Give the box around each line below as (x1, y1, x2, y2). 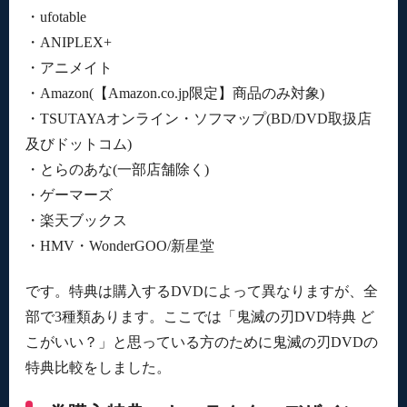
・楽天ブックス (25, 213, 127, 229)
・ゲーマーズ (25, 187, 113, 203)
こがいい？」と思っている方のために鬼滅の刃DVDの (25, 334, 378, 350)
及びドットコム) (25, 136, 132, 153)
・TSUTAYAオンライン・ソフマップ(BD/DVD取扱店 (25, 111, 372, 127)
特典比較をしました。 (25, 360, 171, 375)
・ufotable (25, 9, 86, 25)
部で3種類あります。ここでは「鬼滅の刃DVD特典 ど (25, 309, 374, 324)
